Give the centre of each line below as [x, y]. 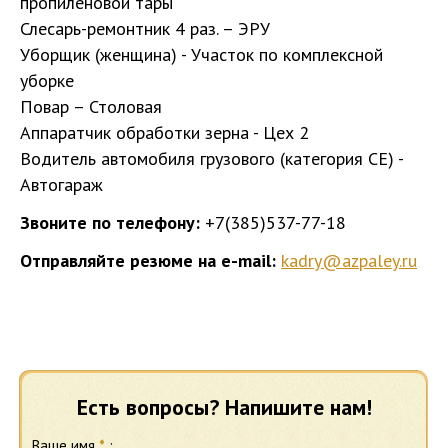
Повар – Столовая [91, 106]
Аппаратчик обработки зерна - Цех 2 [164, 132]
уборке [47, 80]
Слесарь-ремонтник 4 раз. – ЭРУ [145, 28]
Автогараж [61, 184]
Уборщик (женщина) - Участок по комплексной [201, 54]
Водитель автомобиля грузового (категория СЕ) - [211, 158]
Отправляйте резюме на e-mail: [148, 260]
